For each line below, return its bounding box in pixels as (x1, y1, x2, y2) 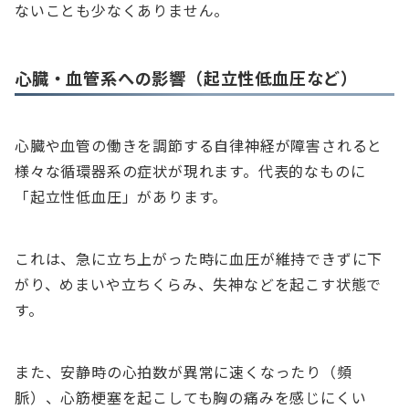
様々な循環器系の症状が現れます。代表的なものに (15, 160, 366, 183)
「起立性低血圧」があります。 (15, 185, 228, 208)
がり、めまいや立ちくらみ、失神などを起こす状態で (15, 273, 383, 296)
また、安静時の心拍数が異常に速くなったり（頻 (15, 361, 352, 383)
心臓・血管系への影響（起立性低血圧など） (15, 66, 358, 90)
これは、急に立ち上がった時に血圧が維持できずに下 (15, 247, 383, 270)
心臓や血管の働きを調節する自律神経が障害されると (15, 134, 383, 157)
